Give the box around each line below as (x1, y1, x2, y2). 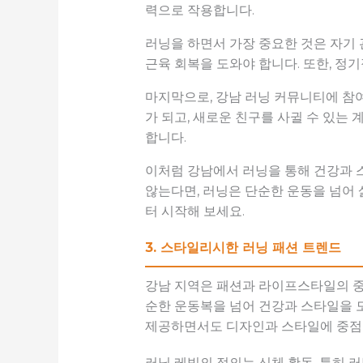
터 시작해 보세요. (144, 203, 245, 220)
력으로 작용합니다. (144, 2, 254, 19)
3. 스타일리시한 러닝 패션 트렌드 (144, 240, 341, 256)
